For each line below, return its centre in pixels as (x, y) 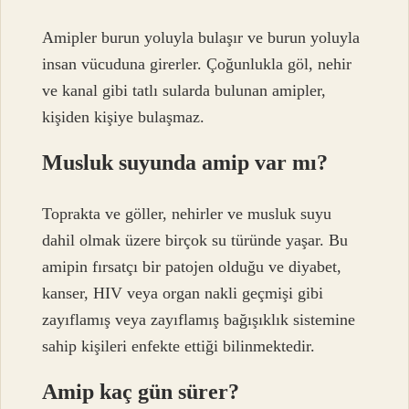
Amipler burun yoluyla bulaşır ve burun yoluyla (201, 37)
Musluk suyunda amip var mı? (185, 162)
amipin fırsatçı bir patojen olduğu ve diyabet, (192, 267)
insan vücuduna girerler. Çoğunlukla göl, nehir (197, 63)
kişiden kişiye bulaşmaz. (124, 116)
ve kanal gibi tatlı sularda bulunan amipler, (184, 90)
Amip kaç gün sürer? (141, 392)
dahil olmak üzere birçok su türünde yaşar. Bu (195, 241)
